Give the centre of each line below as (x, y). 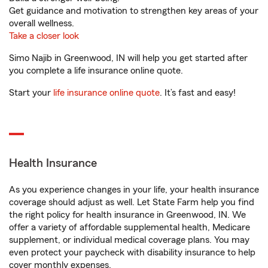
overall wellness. (42, 23)
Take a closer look (44, 36)
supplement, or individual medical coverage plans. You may (129, 240)
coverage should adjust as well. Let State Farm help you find (132, 202)
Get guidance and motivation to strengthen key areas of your (134, 11)
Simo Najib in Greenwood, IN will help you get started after (128, 58)
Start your (31, 93)
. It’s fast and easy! (198, 93)
